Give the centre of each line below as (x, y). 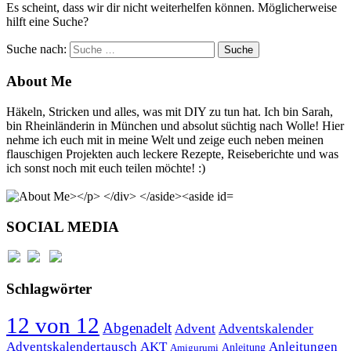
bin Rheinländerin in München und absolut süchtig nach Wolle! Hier (175, 125)
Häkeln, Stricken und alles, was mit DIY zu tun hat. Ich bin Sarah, (170, 111)
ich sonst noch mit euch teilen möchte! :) (106, 168)
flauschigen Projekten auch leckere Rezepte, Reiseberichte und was (172, 154)
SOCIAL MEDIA (63, 226)
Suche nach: (36, 49)
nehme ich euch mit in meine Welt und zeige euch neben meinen (165, 139)
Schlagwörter (49, 289)
